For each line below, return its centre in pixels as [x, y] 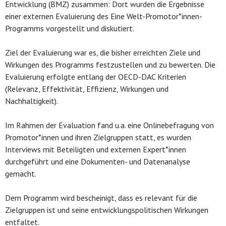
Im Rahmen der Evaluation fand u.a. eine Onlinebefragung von [109, 125]
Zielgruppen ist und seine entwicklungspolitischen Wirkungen [107, 210]
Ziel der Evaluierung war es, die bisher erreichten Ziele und [103, 53]
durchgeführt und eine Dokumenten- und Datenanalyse [98, 162]
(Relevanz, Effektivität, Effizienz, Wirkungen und [87, 89]
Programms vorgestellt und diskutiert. [70, 29]
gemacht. [21, 174]
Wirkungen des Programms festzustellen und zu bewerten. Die [110, 65]
